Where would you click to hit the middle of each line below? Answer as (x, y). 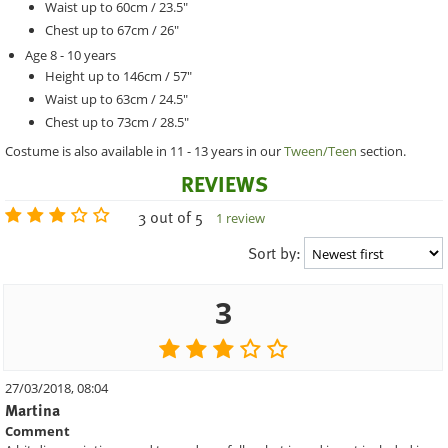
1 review (240, 217)
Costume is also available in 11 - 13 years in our (144, 150)
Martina (32, 409)
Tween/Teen (320, 150)
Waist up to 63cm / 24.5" (116, 98)
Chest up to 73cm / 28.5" (117, 121)
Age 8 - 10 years (70, 54)
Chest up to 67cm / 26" (112, 29)
